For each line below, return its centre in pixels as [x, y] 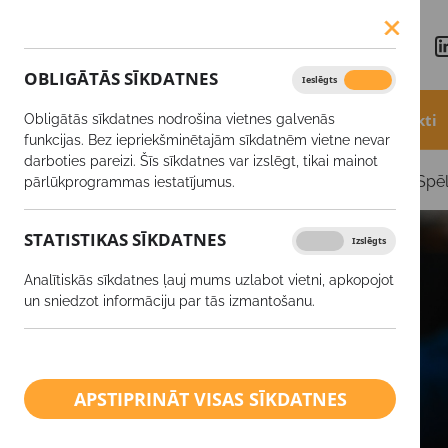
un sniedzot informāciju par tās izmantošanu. [169, 301]
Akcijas [293, 119]
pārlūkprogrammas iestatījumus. [129, 182]
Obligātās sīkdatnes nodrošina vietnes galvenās [179, 119]
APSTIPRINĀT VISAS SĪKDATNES [210, 399]
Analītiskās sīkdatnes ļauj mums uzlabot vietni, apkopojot [209, 280]
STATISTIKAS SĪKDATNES [125, 239]
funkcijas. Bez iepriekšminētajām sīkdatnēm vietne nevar [207, 140]
